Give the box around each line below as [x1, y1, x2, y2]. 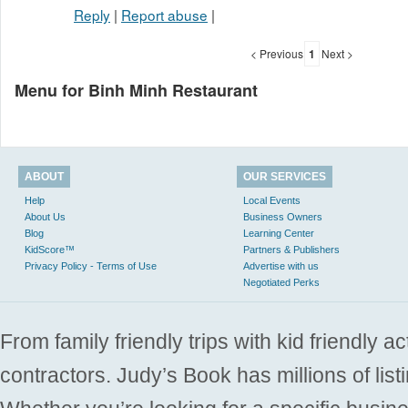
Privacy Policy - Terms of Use [25, 260, 157, 271]
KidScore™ [25, 244, 75, 255]
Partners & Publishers [243, 244, 340, 255]
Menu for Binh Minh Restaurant [15, 78, 258, 103]
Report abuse [121, 5, 208, 25]
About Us [25, 211, 66, 222]
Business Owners [243, 211, 322, 222]
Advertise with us [243, 260, 319, 271]
